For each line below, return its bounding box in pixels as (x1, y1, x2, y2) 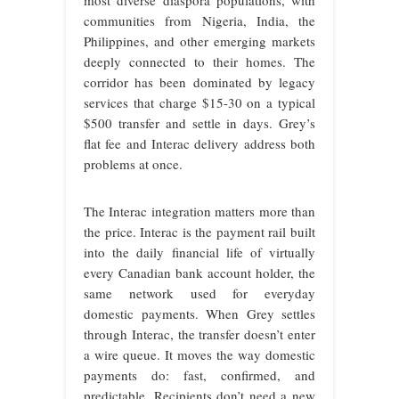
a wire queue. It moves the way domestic (84, 346, 315, 364)
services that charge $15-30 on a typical (84, 94, 315, 112)
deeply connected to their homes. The (84, 53, 315, 71)
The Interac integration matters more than (84, 202, 315, 221)
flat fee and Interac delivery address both (84, 134, 315, 153)
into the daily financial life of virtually (84, 243, 315, 262)
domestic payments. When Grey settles (84, 305, 315, 323)
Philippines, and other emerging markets (84, 32, 315, 51)
